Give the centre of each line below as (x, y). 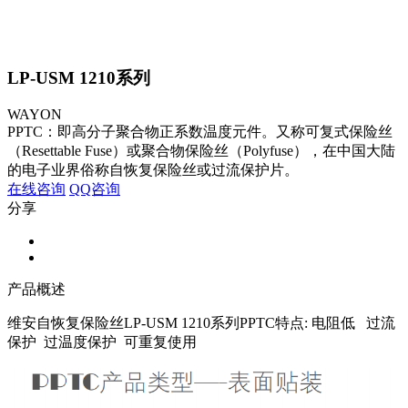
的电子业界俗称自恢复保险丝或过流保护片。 (153, 170)
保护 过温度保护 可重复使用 (102, 342)
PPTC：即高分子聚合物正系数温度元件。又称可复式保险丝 (200, 132)
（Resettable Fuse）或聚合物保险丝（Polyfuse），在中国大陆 (201, 151)
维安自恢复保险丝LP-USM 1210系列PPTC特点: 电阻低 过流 (201, 323)
